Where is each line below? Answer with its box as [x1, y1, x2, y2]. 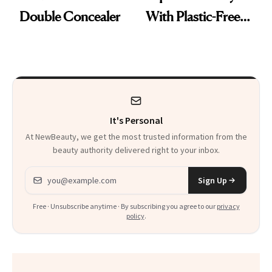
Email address [25, 168, 83, 180]
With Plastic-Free [146, 8, 240, 25]
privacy [216, 202, 240, 211]
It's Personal [109, 114, 163, 127]
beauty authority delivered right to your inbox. [52, 144, 220, 156]
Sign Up [198, 175, 227, 186]
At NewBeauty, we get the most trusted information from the [25, 131, 247, 143]
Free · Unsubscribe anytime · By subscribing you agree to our [32, 202, 216, 211]
